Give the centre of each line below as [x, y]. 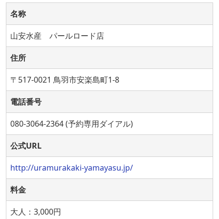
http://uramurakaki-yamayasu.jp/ [72, 167]
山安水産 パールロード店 [57, 35]
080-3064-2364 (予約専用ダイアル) [72, 123]
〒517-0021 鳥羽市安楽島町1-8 [65, 79]
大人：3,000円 [36, 211]
